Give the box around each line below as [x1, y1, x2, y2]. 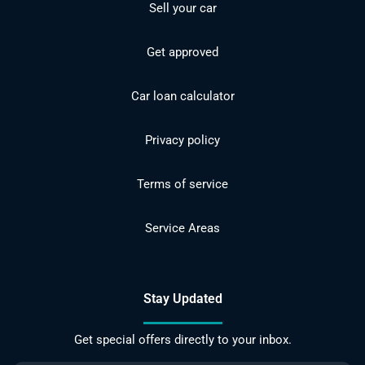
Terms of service [137, 176, 228, 191]
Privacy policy [145, 132, 220, 147]
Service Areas [145, 220, 220, 235]
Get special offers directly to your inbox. [73, 332, 292, 347]
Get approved [147, 44, 218, 59]
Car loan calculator [130, 88, 235, 103]
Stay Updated [143, 290, 222, 306]
